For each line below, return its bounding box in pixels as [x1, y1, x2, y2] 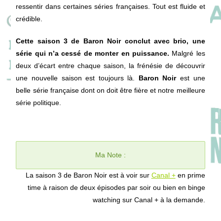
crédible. [16, 14, 43, 23]
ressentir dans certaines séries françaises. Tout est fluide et [16, 2, 205, 10]
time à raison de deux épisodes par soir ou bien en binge [27, 183, 205, 191]
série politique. [16, 98, 62, 107]
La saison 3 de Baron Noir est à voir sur [25, 171, 151, 179]
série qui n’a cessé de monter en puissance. [16, 49, 169, 57]
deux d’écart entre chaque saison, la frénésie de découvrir [16, 61, 205, 70]
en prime [175, 171, 205, 179]
